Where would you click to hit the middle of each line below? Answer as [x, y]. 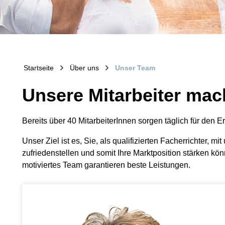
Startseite [38, 68]
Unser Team [135, 68]
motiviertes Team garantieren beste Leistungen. [106, 165]
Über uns [84, 68]
